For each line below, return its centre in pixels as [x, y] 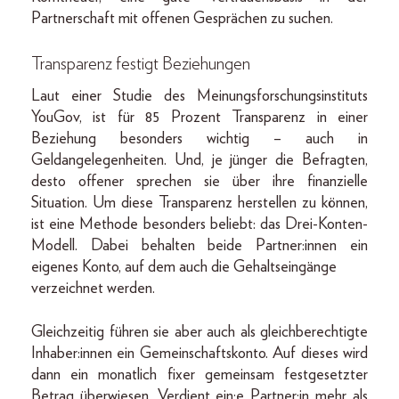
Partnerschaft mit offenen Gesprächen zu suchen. [182, 19]
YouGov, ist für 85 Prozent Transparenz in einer [199, 118]
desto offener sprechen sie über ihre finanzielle [199, 182]
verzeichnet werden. [93, 289]
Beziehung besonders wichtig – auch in [199, 139]
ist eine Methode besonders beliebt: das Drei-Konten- [199, 225]
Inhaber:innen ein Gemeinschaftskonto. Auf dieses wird [199, 354]
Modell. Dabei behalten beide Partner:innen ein [199, 246]
